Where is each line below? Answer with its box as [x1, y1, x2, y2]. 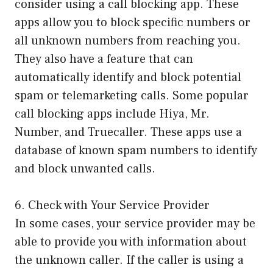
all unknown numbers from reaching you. [15, 33, 241, 49]
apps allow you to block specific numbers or [15, 15, 250, 31]
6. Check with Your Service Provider [15, 197, 210, 214]
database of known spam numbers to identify [15, 143, 257, 159]
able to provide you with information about [15, 234, 247, 250]
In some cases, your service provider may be [15, 216, 255, 232]
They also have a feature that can [15, 51, 193, 68]
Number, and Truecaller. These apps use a [15, 124, 242, 141]
